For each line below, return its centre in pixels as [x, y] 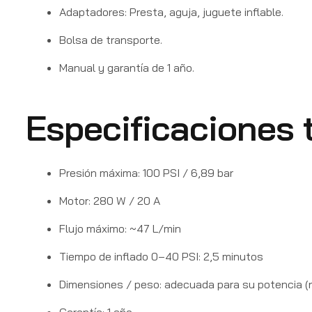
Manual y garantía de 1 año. [127, 67]
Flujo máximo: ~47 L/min [120, 228]
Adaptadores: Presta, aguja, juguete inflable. [171, 11]
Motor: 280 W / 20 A [110, 200]
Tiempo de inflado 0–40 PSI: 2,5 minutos [161, 256]
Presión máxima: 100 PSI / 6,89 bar [146, 172]
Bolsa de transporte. [111, 39]
